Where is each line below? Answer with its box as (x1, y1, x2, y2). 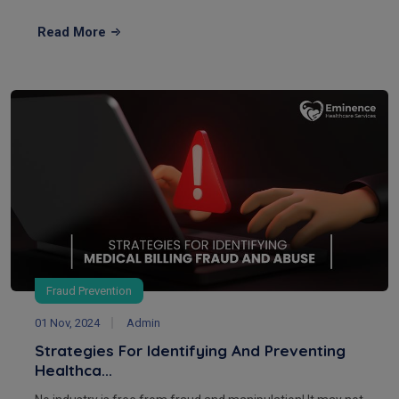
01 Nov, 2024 (35, 315, 100, 330)
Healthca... (35, 360, 112, 379)
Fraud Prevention (46, 283, 132, 297)
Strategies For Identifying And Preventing (35, 340, 346, 360)
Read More (37, 23, 106, 40)
